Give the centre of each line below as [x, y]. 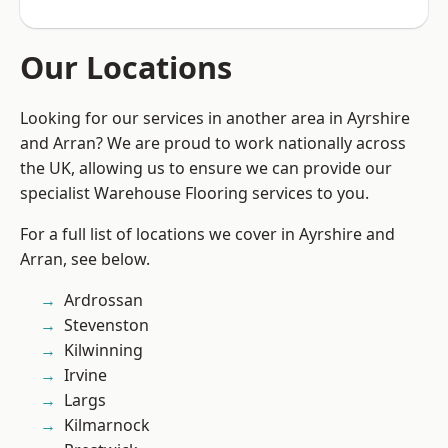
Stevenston [106, 325]
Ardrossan [103, 300]
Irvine [85, 375]
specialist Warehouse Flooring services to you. [194, 193]
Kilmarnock [107, 425]
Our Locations [126, 67]
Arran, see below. [85, 259]
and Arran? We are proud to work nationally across [213, 143]
